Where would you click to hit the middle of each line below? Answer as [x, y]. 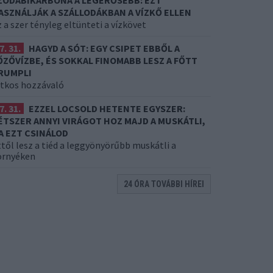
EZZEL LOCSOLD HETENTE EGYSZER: [107, 108]
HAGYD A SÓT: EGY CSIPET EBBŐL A [104, 48]
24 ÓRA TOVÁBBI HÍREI [164, 184]
